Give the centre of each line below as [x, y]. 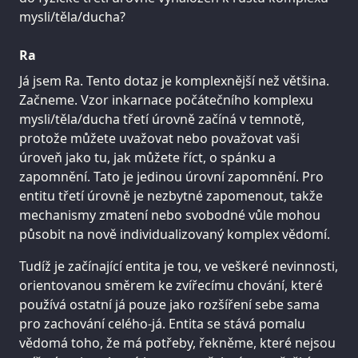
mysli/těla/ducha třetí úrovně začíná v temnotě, [162, 119]
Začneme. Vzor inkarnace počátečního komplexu [166, 100]
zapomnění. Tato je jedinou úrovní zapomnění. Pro [171, 177]
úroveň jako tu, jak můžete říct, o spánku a [147, 158]
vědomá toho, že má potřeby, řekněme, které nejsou [177, 343]
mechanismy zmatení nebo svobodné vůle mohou [170, 215]
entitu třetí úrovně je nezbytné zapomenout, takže [171, 196]
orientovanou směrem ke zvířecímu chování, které [171, 286]
